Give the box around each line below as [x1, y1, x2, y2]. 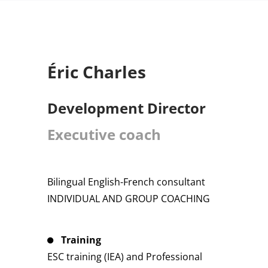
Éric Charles [47, 60, 146, 83]
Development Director [47, 98, 206, 118]
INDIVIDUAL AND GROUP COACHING [47, 191, 210, 205]
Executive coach [47, 124, 161, 144]
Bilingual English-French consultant [47, 175, 205, 188]
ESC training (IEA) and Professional [47, 249, 202, 263]
